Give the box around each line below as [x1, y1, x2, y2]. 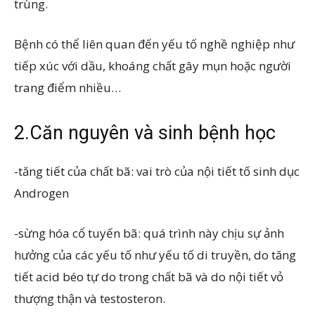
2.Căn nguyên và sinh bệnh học [14, 121, 276, 144]
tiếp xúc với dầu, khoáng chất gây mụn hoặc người [14, 57, 291, 74]
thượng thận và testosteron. [14, 290, 165, 307]
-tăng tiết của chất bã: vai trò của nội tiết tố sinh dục [14, 162, 300, 179]
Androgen [14, 184, 69, 201]
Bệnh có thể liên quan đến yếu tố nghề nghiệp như [14, 35, 295, 52]
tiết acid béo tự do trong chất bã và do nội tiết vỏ [14, 268, 283, 285]
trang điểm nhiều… [14, 79, 121, 96]
